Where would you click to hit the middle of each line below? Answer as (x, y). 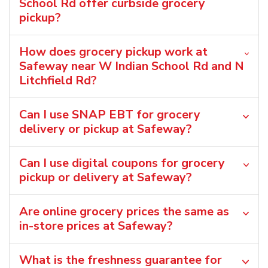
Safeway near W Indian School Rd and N (132, 66)
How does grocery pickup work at (113, 51)
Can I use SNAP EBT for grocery (110, 114)
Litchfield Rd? (58, 80)
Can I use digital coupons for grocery (122, 163)
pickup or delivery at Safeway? (106, 177)
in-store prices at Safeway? (96, 226)
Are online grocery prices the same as (124, 211)
